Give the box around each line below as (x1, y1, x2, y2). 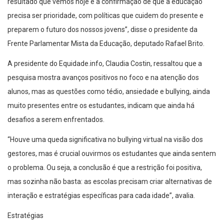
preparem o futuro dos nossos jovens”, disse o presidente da (7, 25, 197, 34)
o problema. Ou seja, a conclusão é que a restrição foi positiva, (7, 163, 202, 172)
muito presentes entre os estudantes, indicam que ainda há (7, 101, 194, 110)
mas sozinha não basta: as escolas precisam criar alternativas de (7, 177, 212, 186)
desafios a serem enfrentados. (7, 115, 104, 124)
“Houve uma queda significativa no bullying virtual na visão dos (7, 135, 203, 144)
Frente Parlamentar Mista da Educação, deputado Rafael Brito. (7, 39, 204, 48)
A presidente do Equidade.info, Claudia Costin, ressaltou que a (7, 59, 202, 68)
